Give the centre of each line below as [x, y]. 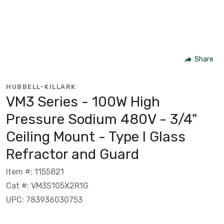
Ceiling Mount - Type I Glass [96, 136]
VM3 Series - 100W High [83, 101]
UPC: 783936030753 [44, 199]
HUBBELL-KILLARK [41, 86]
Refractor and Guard [72, 154]
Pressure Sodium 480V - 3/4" [101, 119]
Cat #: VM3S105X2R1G [47, 185]
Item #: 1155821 [35, 171]
